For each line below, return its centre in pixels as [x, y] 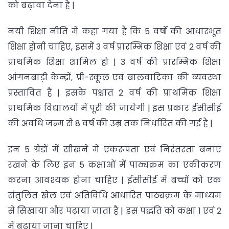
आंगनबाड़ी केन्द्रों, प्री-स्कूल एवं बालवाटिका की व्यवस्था [114, 77]
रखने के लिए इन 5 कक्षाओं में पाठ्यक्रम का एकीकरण [114, 165]
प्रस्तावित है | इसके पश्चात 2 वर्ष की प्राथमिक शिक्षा [114, 93]
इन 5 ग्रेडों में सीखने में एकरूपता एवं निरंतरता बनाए [114, 150]
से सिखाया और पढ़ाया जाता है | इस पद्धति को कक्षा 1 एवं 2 [114, 211]
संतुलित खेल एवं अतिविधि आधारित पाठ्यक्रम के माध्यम [114, 196]
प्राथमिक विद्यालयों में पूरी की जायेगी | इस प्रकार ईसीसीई [114, 108]
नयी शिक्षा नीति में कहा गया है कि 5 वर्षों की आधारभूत [114, 31]
